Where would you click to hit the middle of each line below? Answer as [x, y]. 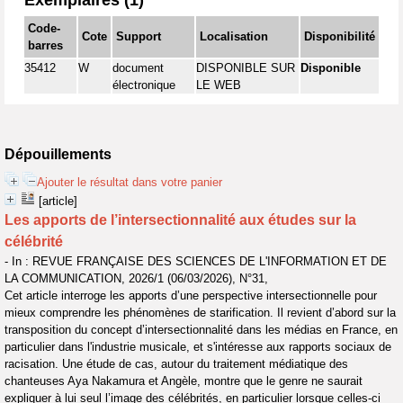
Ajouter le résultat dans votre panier [130, 182]
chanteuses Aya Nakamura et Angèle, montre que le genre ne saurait [184, 381]
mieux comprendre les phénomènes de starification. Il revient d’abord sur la [200, 313]
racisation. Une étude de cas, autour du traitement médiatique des [176, 364]
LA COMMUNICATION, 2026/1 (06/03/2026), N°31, [136, 278]
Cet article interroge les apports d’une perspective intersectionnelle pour [191, 296]
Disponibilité [340, 36]
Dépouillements [58, 154]
